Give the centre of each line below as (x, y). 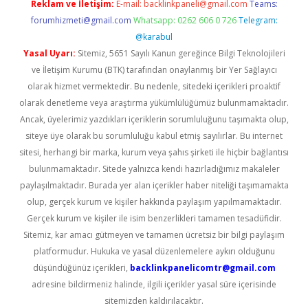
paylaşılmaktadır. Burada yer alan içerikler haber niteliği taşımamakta (154, 185)
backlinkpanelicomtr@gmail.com (202, 268)
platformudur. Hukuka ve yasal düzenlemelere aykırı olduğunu (154, 251)
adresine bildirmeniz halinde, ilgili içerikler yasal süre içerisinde (154, 284)
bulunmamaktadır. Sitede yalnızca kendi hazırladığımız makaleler (154, 169)
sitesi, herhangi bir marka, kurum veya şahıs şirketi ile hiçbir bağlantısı (154, 152)
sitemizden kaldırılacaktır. (154, 301)
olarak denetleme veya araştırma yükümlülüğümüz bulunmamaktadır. (154, 103)
